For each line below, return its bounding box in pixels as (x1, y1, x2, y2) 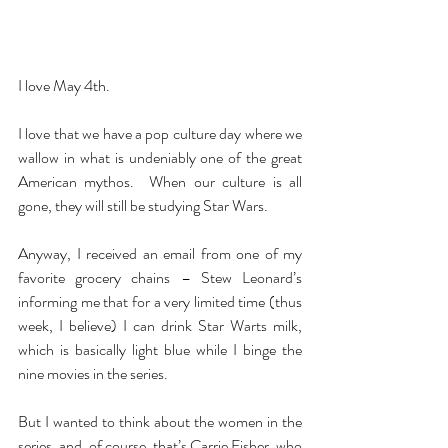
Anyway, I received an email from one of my (18, 241, 302, 265)
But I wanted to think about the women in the (18, 409, 302, 433)
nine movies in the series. (18, 361, 168, 385)
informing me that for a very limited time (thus (18, 289, 302, 313)
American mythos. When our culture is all (18, 169, 302, 193)
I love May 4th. (18, 73, 110, 97)
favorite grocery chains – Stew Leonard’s (18, 265, 302, 289)
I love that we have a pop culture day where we (18, 121, 302, 145)
